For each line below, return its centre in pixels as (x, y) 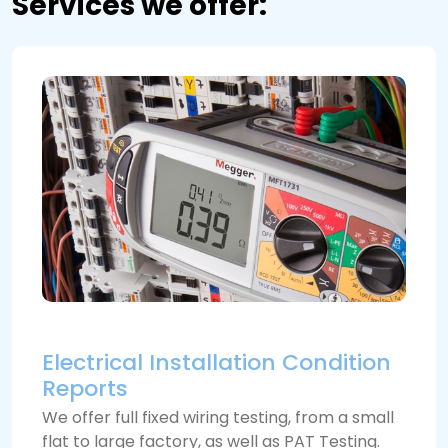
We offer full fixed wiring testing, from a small (218, 417)
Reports (85, 388)
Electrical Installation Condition (216, 362)
